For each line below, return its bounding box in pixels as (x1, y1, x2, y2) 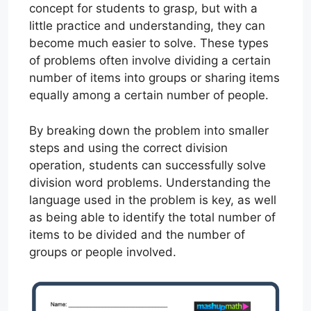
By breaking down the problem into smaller (29, 123, 269, 137)
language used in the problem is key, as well (29, 192, 276, 207)
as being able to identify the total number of (29, 210, 276, 224)
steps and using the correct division (29, 140, 228, 155)
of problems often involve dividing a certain (29, 53, 271, 67)
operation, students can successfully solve (29, 158, 266, 172)
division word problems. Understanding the (29, 175, 271, 190)
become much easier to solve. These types (29, 36, 269, 50)
